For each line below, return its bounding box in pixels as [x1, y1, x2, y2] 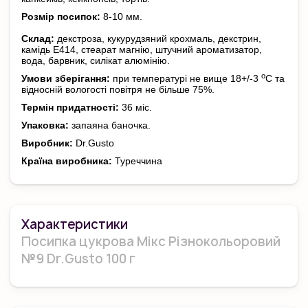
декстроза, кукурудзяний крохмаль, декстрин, [54, 33, 261, 44]
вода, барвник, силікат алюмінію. [21, 55, 170, 66]
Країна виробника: [21, 155, 112, 166]
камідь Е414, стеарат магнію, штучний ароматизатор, [21, 44, 262, 55]
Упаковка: [21, 120, 69, 131]
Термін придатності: [21, 102, 119, 113]
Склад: [21, 33, 54, 44]
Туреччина [112, 155, 162, 166]
